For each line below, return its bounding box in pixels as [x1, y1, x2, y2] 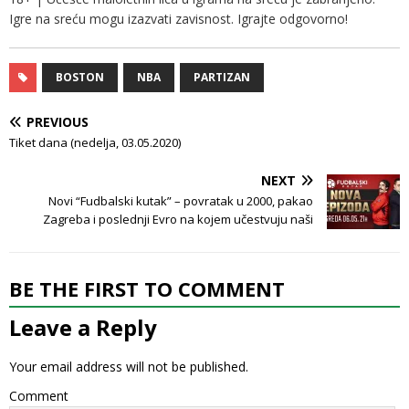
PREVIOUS [26, 113, 89, 131]
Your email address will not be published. [9, 358, 248, 376]
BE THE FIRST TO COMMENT [9, 275, 285, 303]
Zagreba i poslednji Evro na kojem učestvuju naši [43, 211, 313, 228]
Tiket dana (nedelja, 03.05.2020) [9, 134, 181, 152]
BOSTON [56, 69, 104, 86]
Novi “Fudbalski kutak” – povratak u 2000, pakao [48, 193, 313, 210]
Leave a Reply [9, 312, 157, 343]
